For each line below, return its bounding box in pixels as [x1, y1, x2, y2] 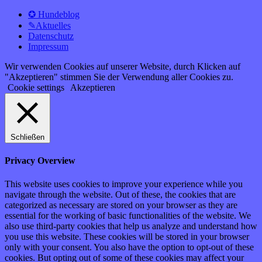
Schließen [11, 133, 44, 142]
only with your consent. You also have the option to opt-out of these [5, 242, 254, 252]
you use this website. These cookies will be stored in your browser [5, 231, 249, 242]
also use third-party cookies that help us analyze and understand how [5, 220, 257, 231]
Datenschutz [28, 31, 74, 42]
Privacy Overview [5, 156, 75, 166]
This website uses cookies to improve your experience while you [5, 178, 243, 189]
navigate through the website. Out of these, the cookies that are [5, 189, 236, 199]
